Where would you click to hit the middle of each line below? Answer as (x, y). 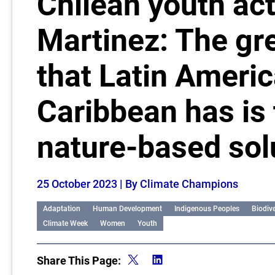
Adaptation (62, 209)
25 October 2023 (78, 184)
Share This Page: (79, 261)
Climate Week (65, 223)
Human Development (127, 209)
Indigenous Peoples (207, 209)
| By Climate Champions (179, 184)
